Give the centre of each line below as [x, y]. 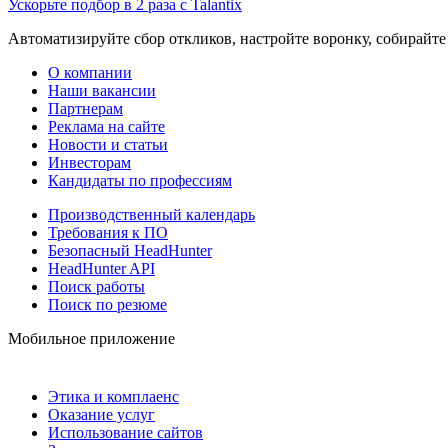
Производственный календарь [151, 214]
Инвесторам [89, 162]
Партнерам [85, 108]
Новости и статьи [108, 144]
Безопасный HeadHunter [130, 250]
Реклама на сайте [106, 126]
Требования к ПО [108, 232]
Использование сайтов [125, 432]
